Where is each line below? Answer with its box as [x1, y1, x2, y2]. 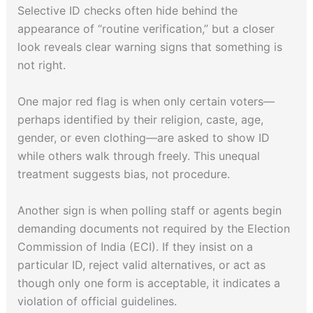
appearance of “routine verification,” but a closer [17, 22, 275, 36]
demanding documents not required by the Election [17, 221, 290, 235]
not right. [17, 58, 69, 73]
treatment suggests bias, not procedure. [17, 166, 230, 181]
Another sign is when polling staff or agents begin [17, 203, 282, 217]
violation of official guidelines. [17, 293, 177, 308]
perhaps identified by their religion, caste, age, [17, 112, 263, 126]
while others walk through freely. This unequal [17, 148, 260, 163]
